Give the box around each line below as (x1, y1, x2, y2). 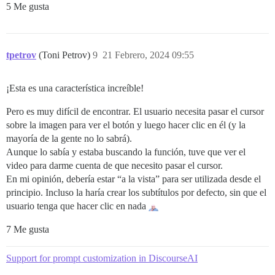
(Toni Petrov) (39, 49, 93, 60)
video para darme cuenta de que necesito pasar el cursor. (6, 160, 223, 171)
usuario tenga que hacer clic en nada (6, 200, 149, 211)
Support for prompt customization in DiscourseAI (6, 252, 198, 263)
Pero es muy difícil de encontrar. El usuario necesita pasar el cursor (6, 106, 264, 117)
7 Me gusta (6, 223, 49, 234)
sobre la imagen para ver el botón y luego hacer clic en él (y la (6, 119, 246, 130)
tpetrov (6, 49, 36, 60)
